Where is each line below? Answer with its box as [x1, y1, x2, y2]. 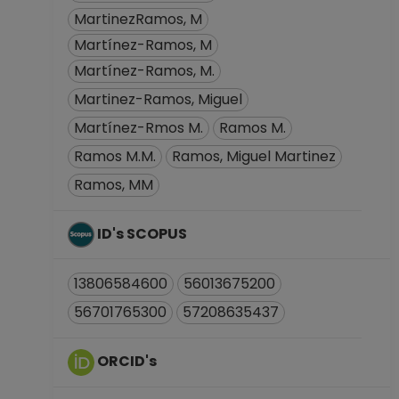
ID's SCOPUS [94, 223, 192, 244]
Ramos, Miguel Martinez [172, 146, 336, 167]
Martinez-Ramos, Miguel [74, 89, 242, 110]
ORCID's [94, 351, 162, 372]
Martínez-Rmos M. [74, 118, 203, 138]
